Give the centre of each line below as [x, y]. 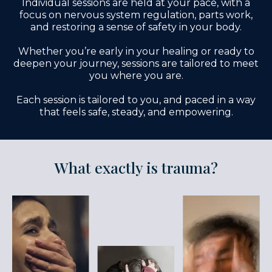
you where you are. [136, 76]
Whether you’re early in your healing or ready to [136, 52]
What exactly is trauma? [136, 168]
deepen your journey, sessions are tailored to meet [136, 64]
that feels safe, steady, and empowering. [136, 112]
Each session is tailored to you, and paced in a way [136, 100]
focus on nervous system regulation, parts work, [136, 15]
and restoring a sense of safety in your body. [136, 27]
